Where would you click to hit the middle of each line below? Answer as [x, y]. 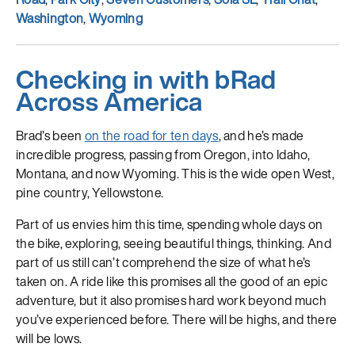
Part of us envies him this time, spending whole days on [170, 224]
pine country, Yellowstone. [90, 192]
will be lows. [49, 338]
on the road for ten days [151, 135]
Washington [50, 18]
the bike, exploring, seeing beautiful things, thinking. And [174, 243]
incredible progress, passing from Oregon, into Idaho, [163, 154]
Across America [109, 101]
